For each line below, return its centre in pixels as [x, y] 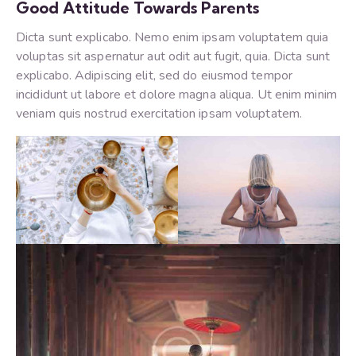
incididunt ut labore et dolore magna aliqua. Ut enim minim [176, 95]
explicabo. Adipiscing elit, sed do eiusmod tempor [154, 76]
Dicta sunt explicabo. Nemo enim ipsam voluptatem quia [172, 38]
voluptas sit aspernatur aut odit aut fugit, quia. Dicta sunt [173, 57]
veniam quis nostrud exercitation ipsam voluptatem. [159, 114]
